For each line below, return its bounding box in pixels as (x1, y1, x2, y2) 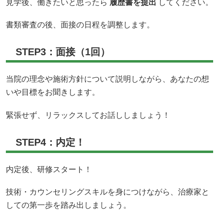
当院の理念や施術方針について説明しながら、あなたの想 (6, 75, 209, 84)
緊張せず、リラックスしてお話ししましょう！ (6, 110, 170, 119)
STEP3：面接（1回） (16, 46, 110, 58)
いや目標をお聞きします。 (6, 88, 100, 97)
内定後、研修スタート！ (6, 165, 92, 174)
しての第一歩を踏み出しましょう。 (6, 200, 131, 209)
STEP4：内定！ (16, 136, 85, 148)
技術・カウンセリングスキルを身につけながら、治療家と (6, 187, 209, 196)
